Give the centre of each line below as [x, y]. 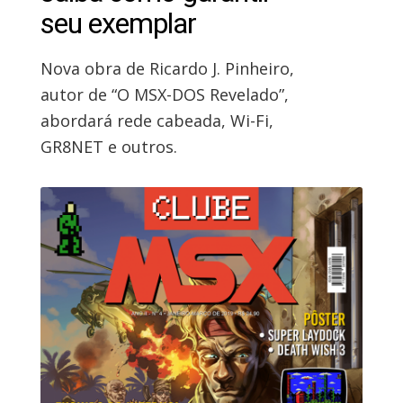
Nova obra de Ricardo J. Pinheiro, [167, 68]
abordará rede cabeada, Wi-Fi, [157, 120]
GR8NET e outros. [108, 146]
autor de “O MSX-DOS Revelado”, [164, 94]
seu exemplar [118, 23]
